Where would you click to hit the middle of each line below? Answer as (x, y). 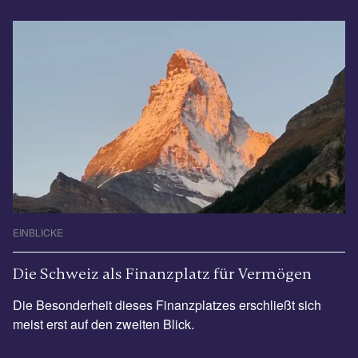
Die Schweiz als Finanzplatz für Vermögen (162, 274)
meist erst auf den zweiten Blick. (103, 324)
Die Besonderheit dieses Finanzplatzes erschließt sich (167, 305)
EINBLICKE (38, 233)
